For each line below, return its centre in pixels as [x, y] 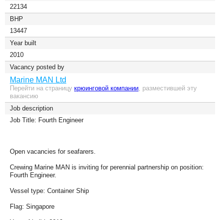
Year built [23, 43]
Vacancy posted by [37, 67]
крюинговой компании [106, 88]
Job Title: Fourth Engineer [47, 120]
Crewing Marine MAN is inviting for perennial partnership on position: [107, 167]
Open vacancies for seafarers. [53, 151]
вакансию [24, 96]
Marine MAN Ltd [38, 80]
